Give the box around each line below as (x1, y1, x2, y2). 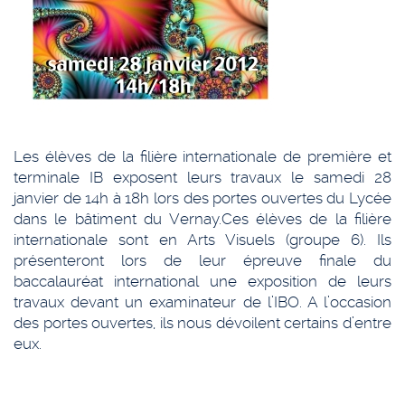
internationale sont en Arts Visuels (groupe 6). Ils (14, 231, 391, 249)
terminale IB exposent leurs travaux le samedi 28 (14, 168, 391, 186)
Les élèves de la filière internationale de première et (14, 147, 391, 165)
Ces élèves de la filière (221, 210, 391, 228)
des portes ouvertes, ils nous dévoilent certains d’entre (14, 314, 391, 332)
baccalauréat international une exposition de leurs (14, 272, 391, 290)
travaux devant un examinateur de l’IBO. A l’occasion (14, 293, 391, 311)
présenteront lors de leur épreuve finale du (14, 251, 391, 269)
